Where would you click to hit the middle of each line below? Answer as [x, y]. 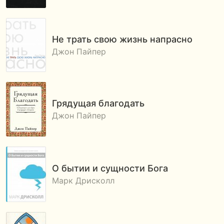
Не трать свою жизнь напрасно [122, 39]
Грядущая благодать [98, 103]
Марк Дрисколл [83, 180]
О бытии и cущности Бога [110, 168]
